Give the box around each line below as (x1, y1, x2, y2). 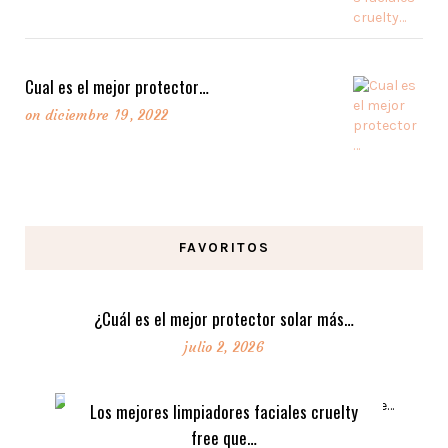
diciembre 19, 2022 (44, 105, 169, 124)
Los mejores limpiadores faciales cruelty (89, 399, 358, 425)
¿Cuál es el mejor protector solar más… (93, 306, 354, 332)
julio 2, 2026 (184, 338, 264, 357)
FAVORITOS (178, 238, 270, 256)
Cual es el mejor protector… (25, 73, 209, 99)
